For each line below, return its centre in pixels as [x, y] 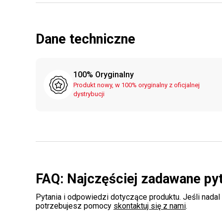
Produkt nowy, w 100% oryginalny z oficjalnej [137, 85]
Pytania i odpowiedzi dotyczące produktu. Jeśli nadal [128, 197]
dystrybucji [89, 94]
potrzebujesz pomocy [75, 206]
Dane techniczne [85, 39]
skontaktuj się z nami [150, 206]
